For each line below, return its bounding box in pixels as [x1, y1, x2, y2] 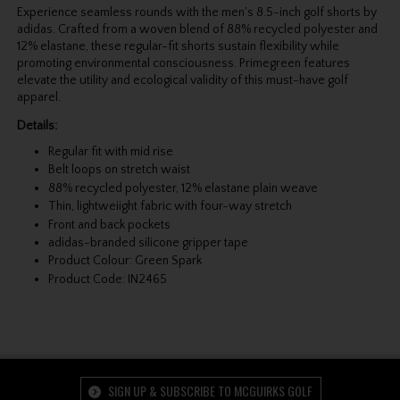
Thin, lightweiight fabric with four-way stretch [47, 199, 292, 214]
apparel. [16, 90, 61, 105]
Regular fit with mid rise [47, 145, 173, 160]
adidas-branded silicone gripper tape [47, 235, 248, 250]
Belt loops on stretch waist [47, 162, 190, 178]
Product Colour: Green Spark [47, 254, 202, 269]
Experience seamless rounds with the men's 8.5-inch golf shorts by [16, 5, 377, 21]
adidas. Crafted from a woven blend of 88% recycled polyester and [16, 22, 378, 37]
